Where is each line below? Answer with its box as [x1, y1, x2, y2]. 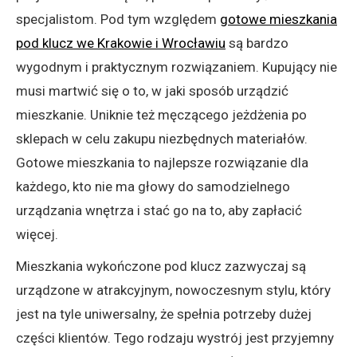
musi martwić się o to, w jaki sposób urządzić [16, 83, 288, 100]
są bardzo [226, 35, 288, 52]
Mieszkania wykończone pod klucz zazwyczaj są [16, 258, 306, 275]
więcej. [16, 226, 58, 243]
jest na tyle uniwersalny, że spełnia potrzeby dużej [16, 306, 312, 323]
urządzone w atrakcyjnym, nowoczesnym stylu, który [16, 282, 331, 299]
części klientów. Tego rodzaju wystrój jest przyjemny [16, 330, 334, 347]
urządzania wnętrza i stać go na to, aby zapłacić [16, 202, 302, 219]
